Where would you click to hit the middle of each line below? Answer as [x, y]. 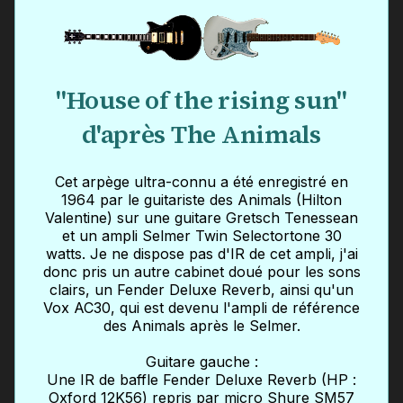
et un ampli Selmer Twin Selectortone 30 [201, 235]
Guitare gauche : [201, 361]
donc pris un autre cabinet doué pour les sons [201, 271]
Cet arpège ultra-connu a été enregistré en [201, 181]
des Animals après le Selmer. [201, 325]
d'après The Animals [201, 134]
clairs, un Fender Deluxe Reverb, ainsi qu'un [201, 289]
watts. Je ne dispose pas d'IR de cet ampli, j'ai [201, 253]
